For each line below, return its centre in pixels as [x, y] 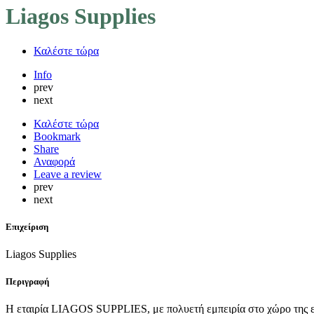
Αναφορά [54, 161]
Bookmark [57, 136]
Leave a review [68, 174]
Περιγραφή [27, 282]
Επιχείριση [27, 226]
